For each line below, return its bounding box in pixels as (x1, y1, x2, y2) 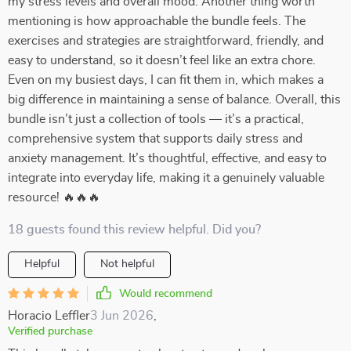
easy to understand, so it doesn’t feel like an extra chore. (8, 54, 316, 67)
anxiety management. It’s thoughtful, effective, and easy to (8, 152, 327, 165)
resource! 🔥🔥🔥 (8, 191, 100, 204)
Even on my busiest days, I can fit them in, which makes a (8, 74, 324, 86)
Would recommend (119, 288, 212, 299)
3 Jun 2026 (90, 309, 154, 322)
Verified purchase (8, 326, 92, 337)
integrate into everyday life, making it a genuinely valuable (8, 172, 324, 184)
